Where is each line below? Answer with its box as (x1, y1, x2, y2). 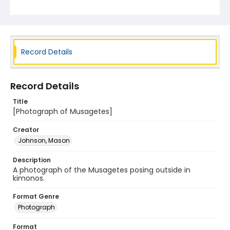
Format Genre (13, 192, 59, 201)
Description (13, 156, 51, 164)
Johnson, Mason (18, 136, 70, 145)
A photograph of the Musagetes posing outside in (13, 165, 190, 175)
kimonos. (13, 173, 45, 183)
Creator (13, 125, 39, 134)
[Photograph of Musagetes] (13, 106, 112, 117)
